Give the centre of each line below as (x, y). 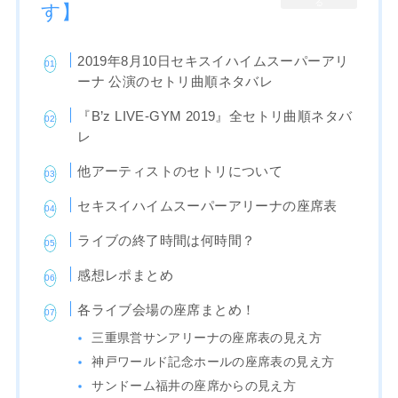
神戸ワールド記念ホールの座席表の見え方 (213, 362)
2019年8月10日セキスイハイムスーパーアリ (213, 61)
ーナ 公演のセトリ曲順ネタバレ (175, 82)
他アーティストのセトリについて (180, 171)
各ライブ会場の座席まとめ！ (167, 310)
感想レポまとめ (126, 275)
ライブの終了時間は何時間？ (167, 241)
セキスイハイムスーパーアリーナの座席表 (207, 206)
